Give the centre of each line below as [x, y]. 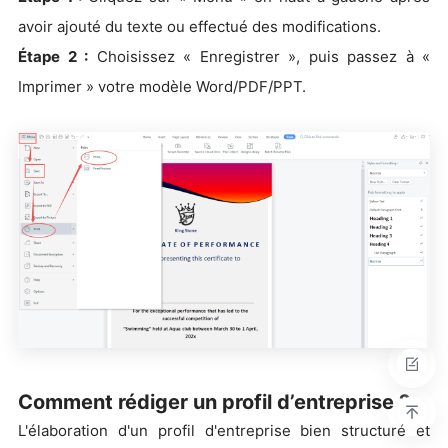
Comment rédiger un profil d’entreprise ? [214, 402]
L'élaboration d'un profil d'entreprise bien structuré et [224, 431]
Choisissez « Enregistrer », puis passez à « [259, 57]
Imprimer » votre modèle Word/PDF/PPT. [162, 87]
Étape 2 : [53, 57]
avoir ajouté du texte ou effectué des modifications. [199, 27]
